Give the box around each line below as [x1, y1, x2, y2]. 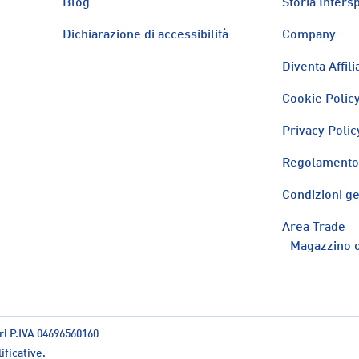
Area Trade [281, 221, 345, 235]
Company [281, 29, 336, 42]
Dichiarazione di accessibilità [63, 29, 229, 42]
